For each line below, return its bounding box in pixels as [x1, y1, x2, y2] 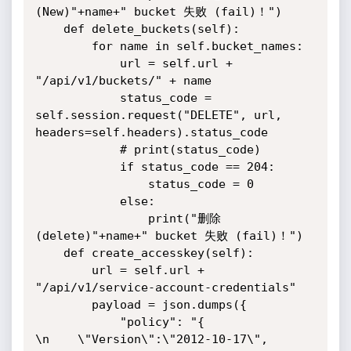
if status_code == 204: [34, 160, 120, 174]
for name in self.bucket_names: [34, 39, 92, 53]
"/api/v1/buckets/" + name [34, 74, 212, 88]
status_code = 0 [34, 177, 148, 191]
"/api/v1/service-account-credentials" [34, 280, 296, 295]
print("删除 [34, 212, 148, 226]
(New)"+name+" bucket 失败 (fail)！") [34, 5, 282, 19]
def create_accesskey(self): [34, 246, 63, 260]
